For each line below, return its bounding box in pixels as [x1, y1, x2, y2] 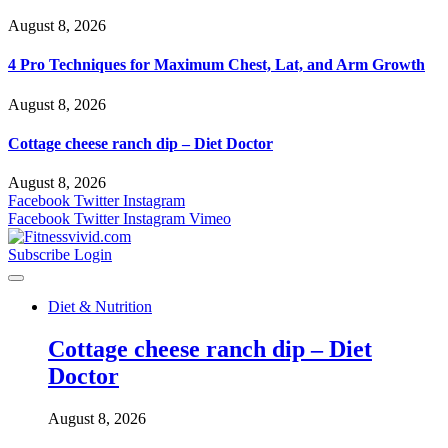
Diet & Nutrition [48, 298, 152, 316]
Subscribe [8, 246, 74, 264]
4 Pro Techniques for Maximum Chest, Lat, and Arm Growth [8, 56, 425, 74]
